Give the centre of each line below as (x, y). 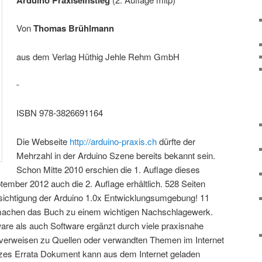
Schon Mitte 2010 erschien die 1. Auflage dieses (108, 169)
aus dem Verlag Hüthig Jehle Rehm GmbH (98, 56)
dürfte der (176, 141)
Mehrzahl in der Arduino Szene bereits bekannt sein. (116, 155)
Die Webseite (43, 141)
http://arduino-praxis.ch (113, 141)
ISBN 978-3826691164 (60, 113)
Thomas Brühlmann (74, 28)
